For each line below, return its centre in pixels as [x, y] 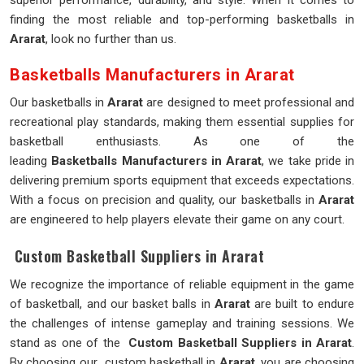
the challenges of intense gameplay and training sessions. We [182, 323]
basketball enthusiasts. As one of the [182, 141]
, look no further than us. [111, 39]
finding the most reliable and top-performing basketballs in [182, 19]
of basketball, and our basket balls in [112, 304]
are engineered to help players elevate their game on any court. [177, 219]
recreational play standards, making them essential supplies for [182, 122]
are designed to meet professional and [249, 102]
